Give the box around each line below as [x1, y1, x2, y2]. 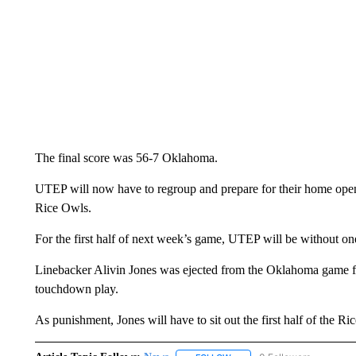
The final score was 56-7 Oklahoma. [34, 151, 218, 164]
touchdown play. [34, 282, 118, 296]
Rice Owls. [34, 201, 91, 215]
